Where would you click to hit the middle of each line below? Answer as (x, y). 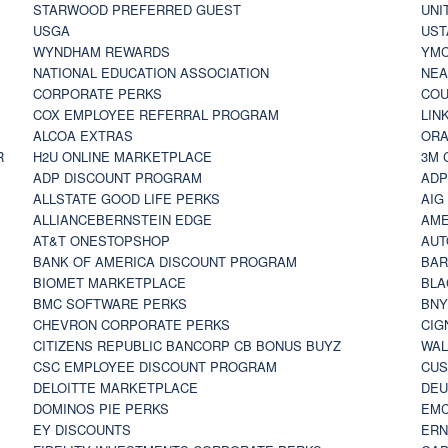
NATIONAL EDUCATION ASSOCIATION (150, 72)
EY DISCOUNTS (81, 429)
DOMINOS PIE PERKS (100, 408)
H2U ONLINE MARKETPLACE (122, 156)
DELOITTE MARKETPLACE (115, 387)
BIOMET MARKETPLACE (109, 282)
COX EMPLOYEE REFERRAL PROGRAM (155, 114)
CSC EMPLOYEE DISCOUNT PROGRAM (154, 366)
